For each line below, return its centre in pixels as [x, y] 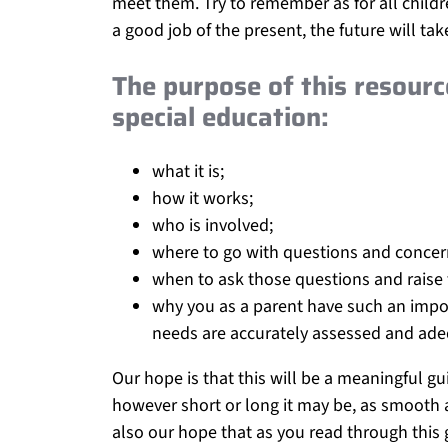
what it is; [188, 171]
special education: [220, 116]
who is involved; [212, 225]
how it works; [202, 198]
